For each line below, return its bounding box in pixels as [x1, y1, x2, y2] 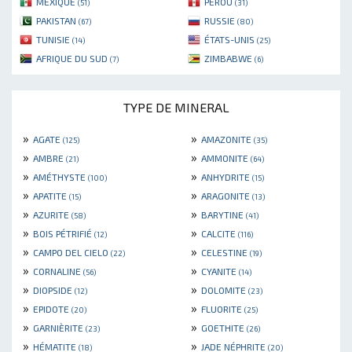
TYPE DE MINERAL [123, 99, 229, 115]
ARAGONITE [201, 189, 252, 201]
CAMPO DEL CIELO [33, 246, 111, 258]
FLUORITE [201, 302, 244, 314]
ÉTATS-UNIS [204, 33, 257, 45]
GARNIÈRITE [33, 321, 86, 333]
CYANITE [201, 265, 239, 277]
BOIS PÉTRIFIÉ [33, 227, 94, 239]
